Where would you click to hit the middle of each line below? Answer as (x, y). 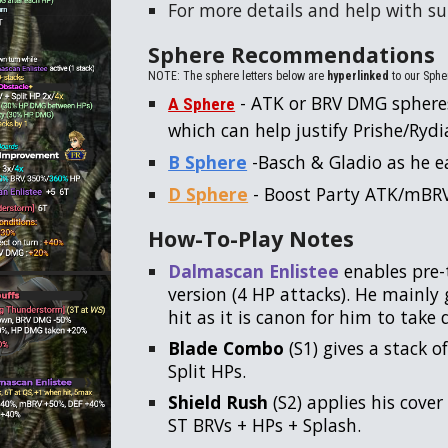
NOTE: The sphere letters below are (238, 76)
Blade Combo (226, 348)
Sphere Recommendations (292, 54)
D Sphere (208, 194)
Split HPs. (207, 371)
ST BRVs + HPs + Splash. (265, 425)
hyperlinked (358, 76)
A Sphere (202, 104)
